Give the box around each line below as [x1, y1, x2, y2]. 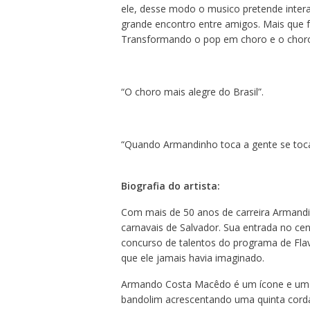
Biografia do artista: [120, 179, 220, 192]
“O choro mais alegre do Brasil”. [120, 84, 264, 98]
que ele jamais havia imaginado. [120, 250, 264, 264]
